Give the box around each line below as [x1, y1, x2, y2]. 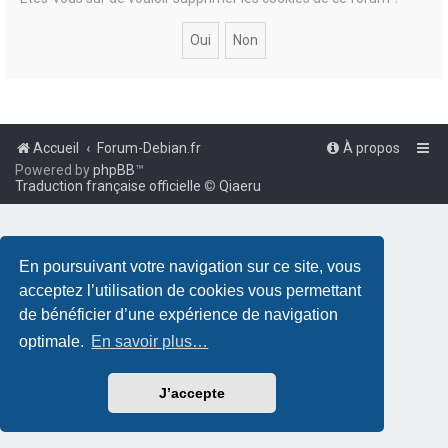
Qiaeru [219, 177, 261, 194]
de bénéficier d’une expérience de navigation [19, 305, 339, 323]
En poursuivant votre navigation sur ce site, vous [19, 257, 362, 275]
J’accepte [159, 385, 225, 402]
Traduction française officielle [15, 177, 201, 194]
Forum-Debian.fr [97, 139, 201, 156]
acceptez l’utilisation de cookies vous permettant [19, 281, 362, 299]
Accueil [33, 139, 79, 156]
